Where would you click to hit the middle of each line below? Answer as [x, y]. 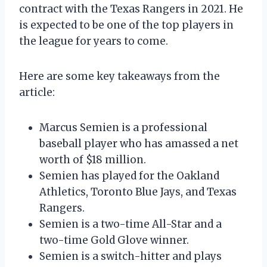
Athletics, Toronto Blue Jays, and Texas [138, 192]
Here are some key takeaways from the [119, 76]
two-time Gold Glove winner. [114, 240]
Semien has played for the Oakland [129, 176]
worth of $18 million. [93, 159]
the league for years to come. [94, 41]
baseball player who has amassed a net [139, 143]
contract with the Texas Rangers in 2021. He [131, 9]
